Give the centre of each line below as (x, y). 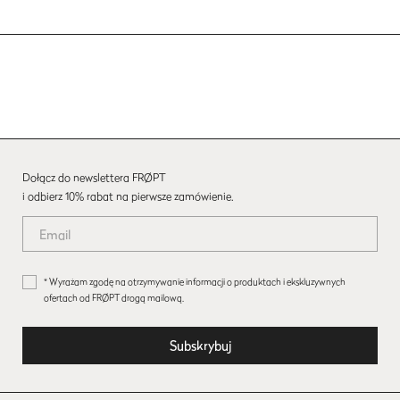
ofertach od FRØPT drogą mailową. (114, 297)
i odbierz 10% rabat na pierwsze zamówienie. (128, 196)
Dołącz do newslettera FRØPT (94, 177)
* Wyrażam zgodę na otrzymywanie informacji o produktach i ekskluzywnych (195, 281)
